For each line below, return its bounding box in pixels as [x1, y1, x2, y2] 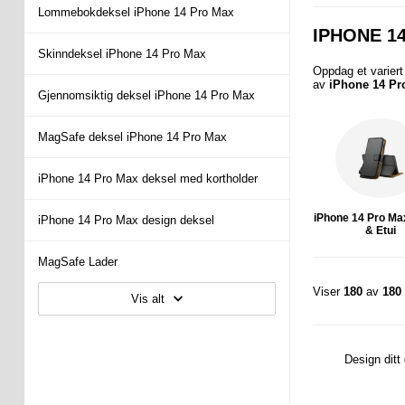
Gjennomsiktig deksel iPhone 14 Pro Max [37, 89, 255, 102]
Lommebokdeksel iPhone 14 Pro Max [37, 5, 234, 19]
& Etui [365, 223, 397, 237]
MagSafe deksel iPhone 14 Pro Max [37, 130, 227, 144]
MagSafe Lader [37, 255, 118, 268]
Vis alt [130, 292, 165, 306]
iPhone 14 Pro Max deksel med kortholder [37, 172, 258, 185]
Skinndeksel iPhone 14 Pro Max [37, 47, 206, 61]
